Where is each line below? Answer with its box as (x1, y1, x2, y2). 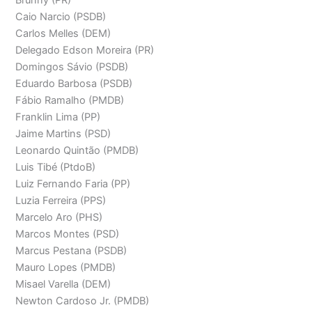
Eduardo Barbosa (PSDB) (15, 77, 133, 91)
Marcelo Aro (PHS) (15, 211, 103, 224)
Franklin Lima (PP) (15, 111, 101, 124)
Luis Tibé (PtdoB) (15, 161, 96, 174)
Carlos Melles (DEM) (15, 27, 111, 40)
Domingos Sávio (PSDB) (15, 61, 129, 74)
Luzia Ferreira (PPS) (15, 194, 107, 208)
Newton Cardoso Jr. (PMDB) (15, 295, 150, 308)
